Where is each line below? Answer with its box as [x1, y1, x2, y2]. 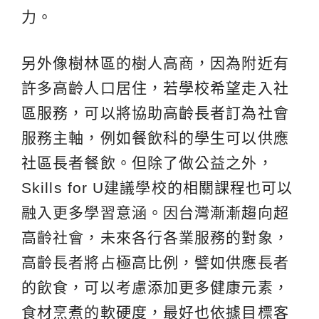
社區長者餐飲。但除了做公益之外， [21, 155, 273, 171]
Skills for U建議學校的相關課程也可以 [21, 179, 293, 196]
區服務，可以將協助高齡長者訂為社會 [21, 105, 289, 121]
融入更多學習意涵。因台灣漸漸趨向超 [21, 204, 289, 221]
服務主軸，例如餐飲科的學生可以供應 [21, 130, 289, 146]
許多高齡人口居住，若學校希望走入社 [21, 80, 289, 96]
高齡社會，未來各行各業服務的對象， [21, 229, 289, 246]
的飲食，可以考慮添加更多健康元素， [21, 279, 289, 296]
